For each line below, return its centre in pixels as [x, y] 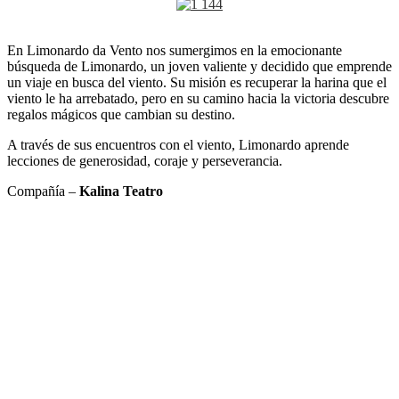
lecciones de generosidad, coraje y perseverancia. [145, 161]
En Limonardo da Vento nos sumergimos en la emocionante [175, 51]
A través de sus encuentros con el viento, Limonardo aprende [178, 145]
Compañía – [43, 191]
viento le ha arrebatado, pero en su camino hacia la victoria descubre [198, 99]
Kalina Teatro [121, 191]
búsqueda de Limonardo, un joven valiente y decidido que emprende [199, 67]
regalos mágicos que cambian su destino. [121, 115]
